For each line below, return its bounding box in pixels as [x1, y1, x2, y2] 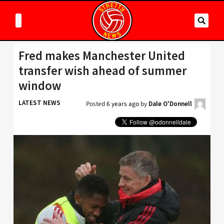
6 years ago [106, 99, 139, 108]
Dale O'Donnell [148, 99, 192, 108]
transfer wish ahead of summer [18, 63, 186, 78]
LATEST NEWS [18, 98, 60, 107]
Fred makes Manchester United [18, 48, 185, 63]
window [18, 78, 61, 93]
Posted [86, 99, 106, 108]
